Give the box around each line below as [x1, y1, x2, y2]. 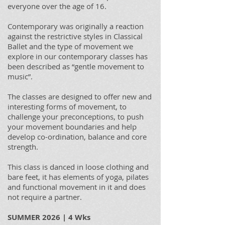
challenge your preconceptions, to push [8, 111, 144, 122]
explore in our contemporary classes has [8, 51, 148, 61]
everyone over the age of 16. [8, 1, 106, 11]
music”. [8, 71, 33, 81]
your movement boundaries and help [8, 122, 137, 132]
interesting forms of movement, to [8, 101, 127, 111]
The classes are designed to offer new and [8, 91, 152, 101]
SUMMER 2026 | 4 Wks [8, 212, 90, 222]
